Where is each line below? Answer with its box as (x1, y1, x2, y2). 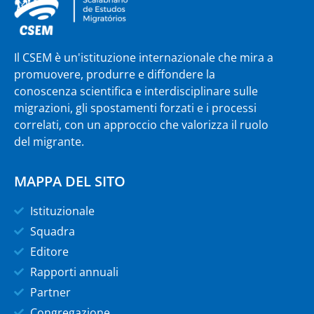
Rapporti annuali (29, 264, 118, 280)
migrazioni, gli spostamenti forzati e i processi (14, 100, 257, 116)
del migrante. (14, 134, 84, 150)
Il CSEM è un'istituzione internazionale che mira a (14, 50, 273, 66)
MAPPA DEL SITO (14, 171, 125, 191)
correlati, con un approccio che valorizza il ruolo (14, 117, 268, 133)
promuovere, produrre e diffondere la (14, 67, 215, 83)
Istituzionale (29, 203, 95, 219)
